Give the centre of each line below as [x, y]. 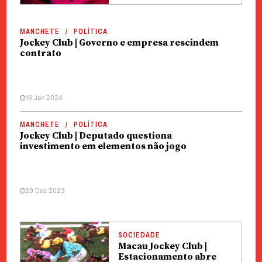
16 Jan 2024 [44, 98]
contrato [40, 53]
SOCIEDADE [139, 235]
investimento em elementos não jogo [103, 146]
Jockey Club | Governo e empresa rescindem [119, 43]
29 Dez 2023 [45, 191]
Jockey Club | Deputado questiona [96, 136]
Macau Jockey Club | [162, 246]
